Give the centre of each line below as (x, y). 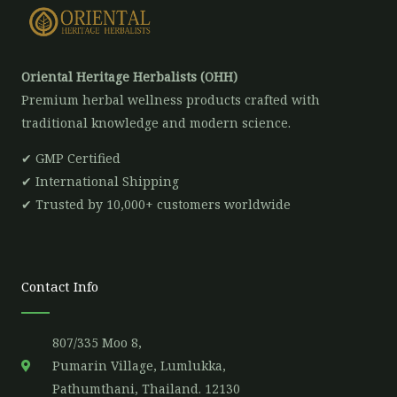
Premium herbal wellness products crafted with (171, 99)
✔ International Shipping (100, 181)
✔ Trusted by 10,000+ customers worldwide (156, 204)
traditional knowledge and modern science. (156, 122)
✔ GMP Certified (71, 158)
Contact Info (60, 286)
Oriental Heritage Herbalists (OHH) (129, 76)
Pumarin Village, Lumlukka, (139, 365)
